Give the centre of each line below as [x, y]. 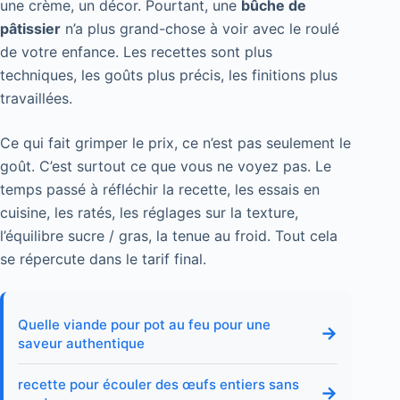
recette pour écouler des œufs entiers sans [158, 384]
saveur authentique [81, 343]
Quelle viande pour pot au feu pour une [144, 324]
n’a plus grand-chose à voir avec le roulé [200, 28]
